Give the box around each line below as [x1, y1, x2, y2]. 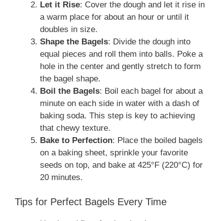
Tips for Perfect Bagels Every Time [15, 196, 167, 208]
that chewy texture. [40, 123, 110, 133]
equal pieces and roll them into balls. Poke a [40, 49, 203, 59]
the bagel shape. [40, 74, 101, 83]
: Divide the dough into [108, 37, 190, 46]
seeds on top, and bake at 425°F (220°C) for [40, 160, 203, 170]
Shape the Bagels [40, 37, 108, 46]
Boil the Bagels [40, 86, 100, 96]
